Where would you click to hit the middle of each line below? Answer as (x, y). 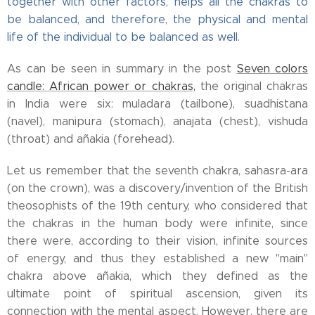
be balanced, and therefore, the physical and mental (157, 19)
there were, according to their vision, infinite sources (157, 241)
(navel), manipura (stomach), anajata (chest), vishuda (157, 121)
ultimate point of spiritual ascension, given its (157, 294)
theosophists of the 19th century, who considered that (157, 206)
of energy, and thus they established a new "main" (157, 258)
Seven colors (272, 69)
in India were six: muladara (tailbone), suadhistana (157, 104)
